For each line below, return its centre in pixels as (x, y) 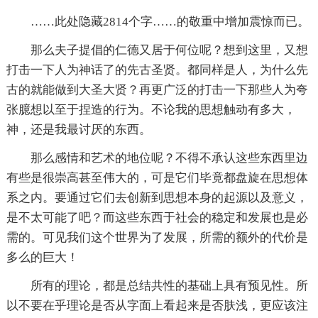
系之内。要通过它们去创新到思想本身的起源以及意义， (157, 198)
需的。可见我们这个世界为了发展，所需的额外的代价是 (157, 237)
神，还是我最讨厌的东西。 (78, 130)
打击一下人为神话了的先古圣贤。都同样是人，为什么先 (157, 70)
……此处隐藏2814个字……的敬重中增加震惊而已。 (170, 22)
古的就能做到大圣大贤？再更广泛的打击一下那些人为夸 (157, 90)
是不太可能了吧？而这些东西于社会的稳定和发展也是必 (157, 218)
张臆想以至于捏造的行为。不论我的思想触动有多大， (151, 110)
